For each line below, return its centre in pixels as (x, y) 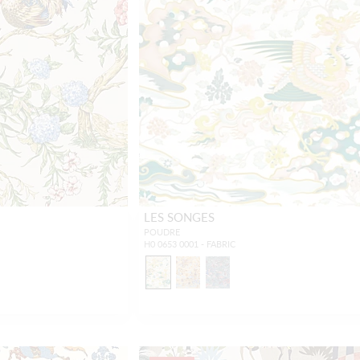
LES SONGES (179, 217)
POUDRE (162, 232)
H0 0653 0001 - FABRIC (189, 244)
